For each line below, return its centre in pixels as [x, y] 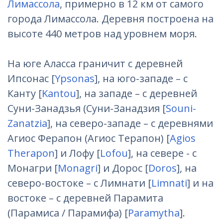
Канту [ [25, 93]
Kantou [59, 93]
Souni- [181, 108]
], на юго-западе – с [141, 78]
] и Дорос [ [123, 168]
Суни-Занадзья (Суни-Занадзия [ [87, 108]
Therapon [31, 153]
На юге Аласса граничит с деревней [95, 63]
